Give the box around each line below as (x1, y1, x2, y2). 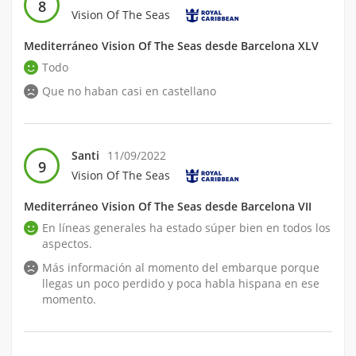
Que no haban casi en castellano (42, 83, 216, 99)
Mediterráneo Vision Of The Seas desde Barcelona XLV (24, 38, 319, 54)
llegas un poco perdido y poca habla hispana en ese (42, 276, 319, 292)
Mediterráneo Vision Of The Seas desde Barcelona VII (24, 199, 311, 215)
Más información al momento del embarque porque (42, 260, 319, 276)
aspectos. (42, 236, 92, 252)
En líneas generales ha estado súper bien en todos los (42, 220, 331, 236)
